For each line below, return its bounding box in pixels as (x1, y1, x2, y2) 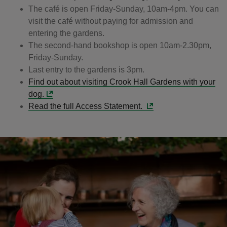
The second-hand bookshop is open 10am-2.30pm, (28, 41, 211, 50)
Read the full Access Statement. (28, 102, 144, 110)
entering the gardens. (28, 29, 104, 37)
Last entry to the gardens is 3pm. (28, 65, 144, 74)
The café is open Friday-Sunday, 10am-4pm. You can (28, 5, 219, 13)
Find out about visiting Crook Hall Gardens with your (28, 78, 215, 86)
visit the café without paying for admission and (28, 17, 193, 25)
